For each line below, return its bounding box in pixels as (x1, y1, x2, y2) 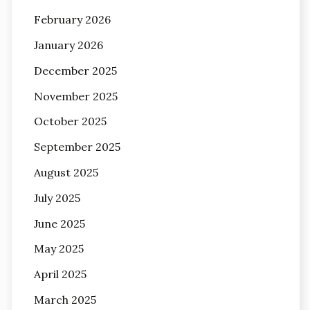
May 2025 (33, 241, 84, 256)
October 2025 (33, 114, 107, 129)
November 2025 (33, 89, 118, 103)
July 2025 (33, 190, 80, 205)
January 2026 (33, 38, 103, 53)
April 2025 (33, 267, 86, 282)
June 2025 (33, 216, 85, 230)
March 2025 (33, 293, 96, 307)
